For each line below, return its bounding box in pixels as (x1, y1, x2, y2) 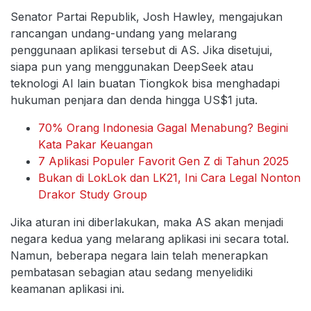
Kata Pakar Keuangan (38, 137, 153, 152)
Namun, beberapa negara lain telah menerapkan (10, 249, 268, 263)
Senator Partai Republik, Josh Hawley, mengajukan (10, 10, 283, 24)
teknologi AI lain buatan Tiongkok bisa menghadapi (10, 76, 280, 91)
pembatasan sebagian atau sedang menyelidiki (10, 265, 253, 280)
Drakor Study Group (38, 187, 147, 202)
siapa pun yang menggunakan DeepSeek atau (10, 60, 253, 74)
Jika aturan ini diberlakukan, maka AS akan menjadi (10, 215, 283, 230)
